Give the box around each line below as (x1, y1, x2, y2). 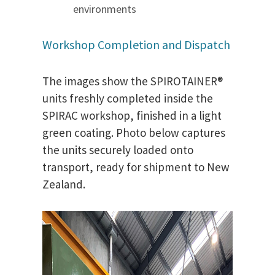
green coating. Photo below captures (42, 125, 225, 141)
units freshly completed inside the (42, 91, 213, 106)
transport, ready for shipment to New (42, 160, 230, 175)
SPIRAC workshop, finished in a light (42, 108, 222, 123)
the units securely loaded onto (42, 142, 193, 158)
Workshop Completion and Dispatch (42, 37, 230, 53)
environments (73, 2, 136, 17)
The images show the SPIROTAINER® (42, 74, 223, 89)
